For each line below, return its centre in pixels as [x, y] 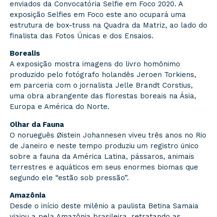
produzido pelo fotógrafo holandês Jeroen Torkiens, [103, 75]
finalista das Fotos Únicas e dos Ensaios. [82, 36]
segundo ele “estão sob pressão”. [69, 178]
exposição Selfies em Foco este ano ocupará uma [98, 14]
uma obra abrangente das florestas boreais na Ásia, [103, 96]
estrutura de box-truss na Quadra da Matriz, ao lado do [108, 25]
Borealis [25, 54]
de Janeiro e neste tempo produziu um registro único [104, 146]
